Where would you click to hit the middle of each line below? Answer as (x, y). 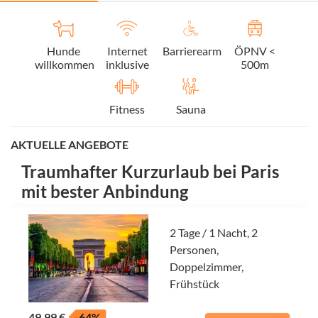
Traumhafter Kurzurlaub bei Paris (150, 171)
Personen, (194, 249)
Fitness (127, 109)
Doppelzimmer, (207, 266)
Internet (127, 50)
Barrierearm (192, 50)
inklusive (127, 64)
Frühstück (194, 283)
